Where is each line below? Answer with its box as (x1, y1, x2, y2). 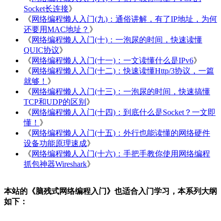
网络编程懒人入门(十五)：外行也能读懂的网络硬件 (32, 128, 210, 137)
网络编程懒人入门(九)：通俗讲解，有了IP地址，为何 (32, 14, 217, 23)
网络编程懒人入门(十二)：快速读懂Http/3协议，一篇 (32, 66, 214, 75)
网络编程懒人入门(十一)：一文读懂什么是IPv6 (32, 56, 193, 65)
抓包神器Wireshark (24, 159, 87, 168)
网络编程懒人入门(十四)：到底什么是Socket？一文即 (32, 108, 216, 116)
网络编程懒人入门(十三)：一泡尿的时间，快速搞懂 (32, 87, 210, 96)
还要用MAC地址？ (24, 25, 89, 34)
